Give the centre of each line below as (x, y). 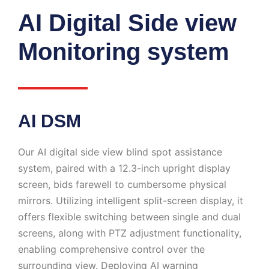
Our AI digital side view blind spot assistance (120, 152)
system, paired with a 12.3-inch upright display (124, 168)
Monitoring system (124, 52)
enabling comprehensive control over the (111, 249)
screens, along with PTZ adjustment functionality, (130, 233)
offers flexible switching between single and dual (129, 217)
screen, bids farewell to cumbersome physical (122, 185)
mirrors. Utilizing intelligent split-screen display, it (131, 201)
